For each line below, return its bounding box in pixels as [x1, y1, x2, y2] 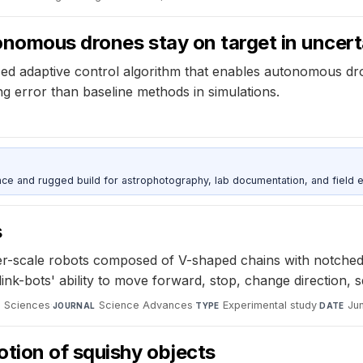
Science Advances [99, 299, 194, 312]
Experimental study [223, 299, 318, 312]
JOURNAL [52, 301, 96, 311]
